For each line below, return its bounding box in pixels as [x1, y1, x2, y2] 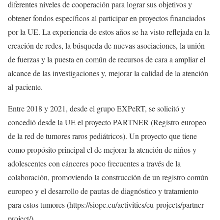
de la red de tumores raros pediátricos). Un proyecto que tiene [8, 130, 197, 141]
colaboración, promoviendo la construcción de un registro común [8, 171, 208, 182]
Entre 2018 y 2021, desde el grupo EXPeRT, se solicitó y [8, 103, 185, 113]
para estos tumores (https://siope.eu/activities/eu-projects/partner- [8, 199, 206, 210]
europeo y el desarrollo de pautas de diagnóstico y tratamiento [8, 185, 198, 196]
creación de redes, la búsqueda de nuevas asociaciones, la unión [8, 40, 205, 51]
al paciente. [8, 81, 43, 92]
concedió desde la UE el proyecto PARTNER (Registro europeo [8, 116, 206, 127]
